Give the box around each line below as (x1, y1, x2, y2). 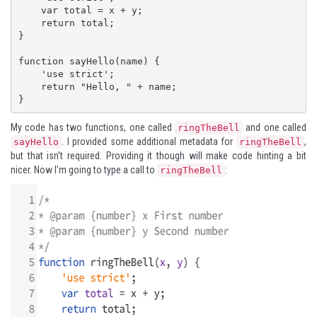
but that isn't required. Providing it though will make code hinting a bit (11, 150, 306, 161)
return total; (18, 17, 41, 28)
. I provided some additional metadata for (62, 136, 236, 147)
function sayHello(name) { (18, 55, 160, 67)
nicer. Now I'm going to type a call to (11, 164, 157, 175)
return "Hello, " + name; (18, 81, 41, 92)
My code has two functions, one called (11, 122, 175, 133)
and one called (243, 122, 307, 133)
